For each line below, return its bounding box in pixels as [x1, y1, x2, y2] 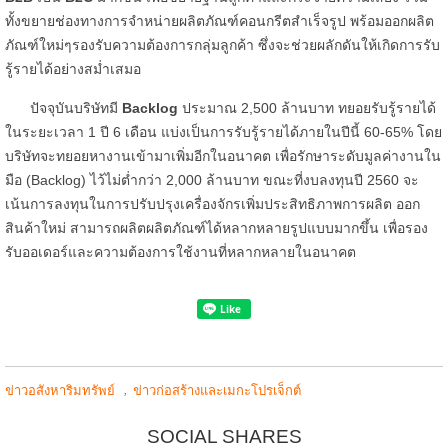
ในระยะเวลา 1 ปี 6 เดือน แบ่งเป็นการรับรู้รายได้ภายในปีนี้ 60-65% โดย [5, 124, 442, 141]
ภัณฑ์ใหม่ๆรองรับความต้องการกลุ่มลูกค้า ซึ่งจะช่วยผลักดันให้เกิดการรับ [5, 37, 440, 54]
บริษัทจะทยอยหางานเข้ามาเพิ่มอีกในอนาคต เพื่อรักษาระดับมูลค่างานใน [5, 148, 441, 165]
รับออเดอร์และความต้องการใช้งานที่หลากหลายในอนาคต [5, 244, 356, 261]
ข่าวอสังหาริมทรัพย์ [5, 383, 115, 399]
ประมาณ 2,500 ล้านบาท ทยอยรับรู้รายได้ [178, 100, 436, 117]
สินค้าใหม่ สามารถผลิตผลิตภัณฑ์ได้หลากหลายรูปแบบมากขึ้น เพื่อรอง [5, 220, 428, 237]
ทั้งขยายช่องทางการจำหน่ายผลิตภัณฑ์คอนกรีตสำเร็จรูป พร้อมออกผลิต [5, 13, 434, 30]
